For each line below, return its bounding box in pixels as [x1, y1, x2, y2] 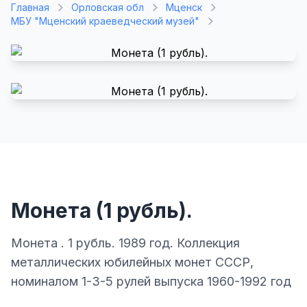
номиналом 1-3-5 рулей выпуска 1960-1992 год [11, 274, 291, 288]
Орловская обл [71, 1, 144, 13]
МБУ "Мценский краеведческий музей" [11, 15, 199, 27]
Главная [11, 1, 49, 13]
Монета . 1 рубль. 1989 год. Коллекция [11, 236, 240, 250]
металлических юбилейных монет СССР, [11, 255, 254, 269]
